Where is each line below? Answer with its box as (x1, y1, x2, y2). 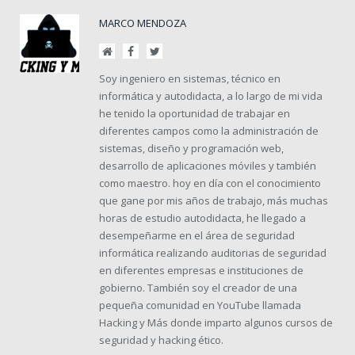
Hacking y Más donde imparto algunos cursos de (99, 315, 333, 330)
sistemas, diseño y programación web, (99, 140, 284, 155)
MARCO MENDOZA (99, 15, 186, 30)
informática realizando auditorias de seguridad (99, 245, 326, 260)
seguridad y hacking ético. (99, 332, 223, 347)
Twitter (158, 44, 192, 56)
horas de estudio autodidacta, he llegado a (99, 210, 306, 225)
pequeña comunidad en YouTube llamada (99, 297, 301, 312)
